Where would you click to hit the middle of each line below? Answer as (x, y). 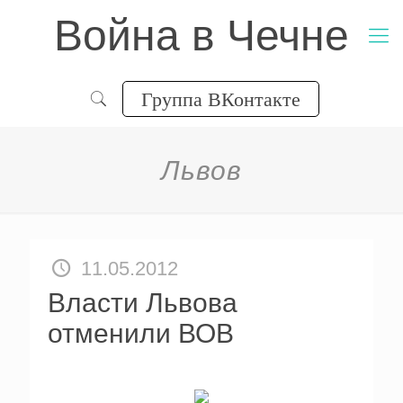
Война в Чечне (201, 36)
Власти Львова (143, 303)
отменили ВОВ (141, 333)
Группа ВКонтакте (220, 99)
